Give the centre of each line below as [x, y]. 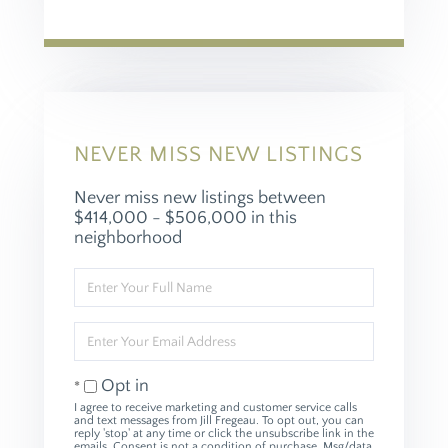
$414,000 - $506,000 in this [185, 218]
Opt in [125, 386]
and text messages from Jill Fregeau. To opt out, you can [219, 421]
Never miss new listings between [200, 198]
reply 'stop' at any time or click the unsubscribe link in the [224, 434]
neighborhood [128, 238]
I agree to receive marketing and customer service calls [215, 408]
